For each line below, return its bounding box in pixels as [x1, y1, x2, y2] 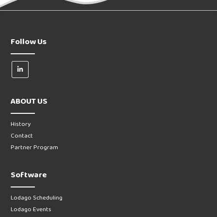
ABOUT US [11, 94, 48, 109]
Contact [11, 130, 33, 142]
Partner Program [11, 142, 59, 154]
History [11, 119, 31, 130]
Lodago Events [11, 204, 52, 216]
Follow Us [11, 34, 47, 49]
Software [11, 168, 47, 183]
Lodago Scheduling [11, 192, 63, 204]
